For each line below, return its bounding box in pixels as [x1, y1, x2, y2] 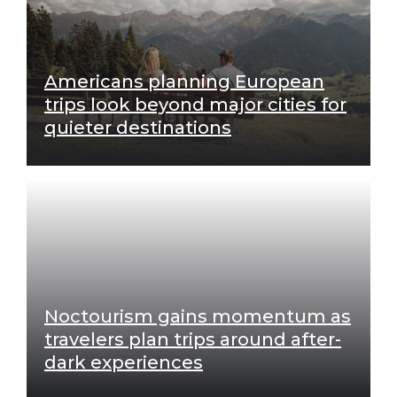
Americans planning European [44, 70, 324, 92]
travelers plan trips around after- [44, 328, 341, 350]
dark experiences [44, 351, 203, 373]
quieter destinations [44, 116, 231, 138]
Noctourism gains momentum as [44, 305, 351, 327]
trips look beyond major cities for [44, 93, 346, 115]
